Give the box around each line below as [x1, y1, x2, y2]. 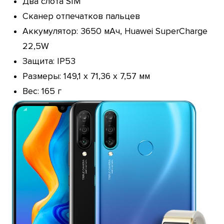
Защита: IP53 [22, 55, 75, 66]
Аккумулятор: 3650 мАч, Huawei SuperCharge [22, 25, 207, 36]
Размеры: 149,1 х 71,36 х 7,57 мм [22, 70, 150, 81]
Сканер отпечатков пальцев [22, 10, 140, 21]
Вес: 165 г [22, 85, 61, 96]
